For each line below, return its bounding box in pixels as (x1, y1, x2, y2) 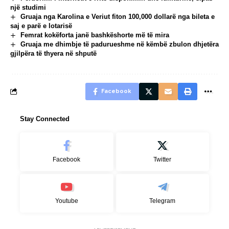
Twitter (153, 156, 172, 164)
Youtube (55, 197, 78, 205)
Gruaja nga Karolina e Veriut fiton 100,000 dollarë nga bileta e (20, 13, 215, 21)
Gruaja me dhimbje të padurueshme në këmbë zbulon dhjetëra (20, 40, 219, 49)
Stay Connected (20, 115, 70, 123)
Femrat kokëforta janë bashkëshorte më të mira (20, 31, 169, 39)
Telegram (149, 197, 176, 205)
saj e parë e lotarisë (10, 22, 72, 30)
